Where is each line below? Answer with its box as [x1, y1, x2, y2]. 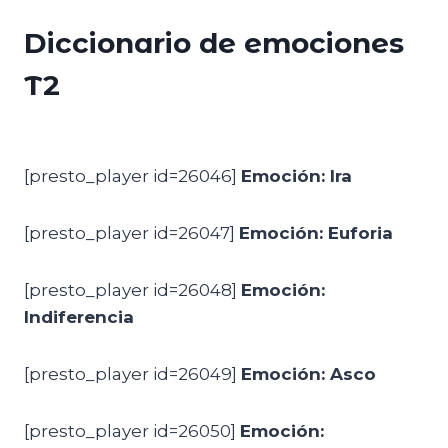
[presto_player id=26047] [24, 223, 239, 243]
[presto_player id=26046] [24, 166, 241, 186]
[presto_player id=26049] [24, 364, 241, 384]
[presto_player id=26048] [24, 280, 241, 300]
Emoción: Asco [241, 364, 376, 384]
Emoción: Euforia [239, 223, 393, 243]
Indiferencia [24, 307, 134, 327]
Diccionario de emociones [24, 26, 404, 60]
